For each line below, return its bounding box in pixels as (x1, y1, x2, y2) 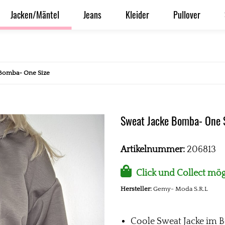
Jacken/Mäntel (11, 8, 59, 21)
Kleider (126, 8, 149, 21)
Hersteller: (121, 185, 152, 192)
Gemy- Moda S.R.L (153, 185, 208, 192)
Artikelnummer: (121, 145, 187, 155)
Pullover (173, 8, 200, 21)
